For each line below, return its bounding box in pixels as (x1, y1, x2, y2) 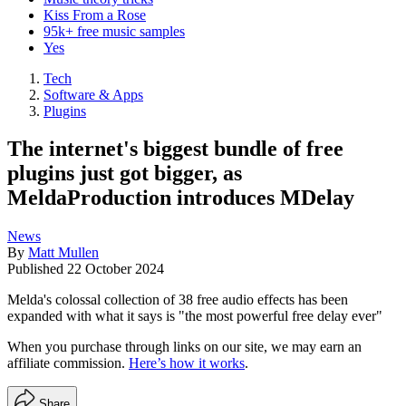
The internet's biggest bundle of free (7, 137, 343, 161)
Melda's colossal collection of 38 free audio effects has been (7, 292, 348, 308)
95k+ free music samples (43, 23, 185, 39)
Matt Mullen (28, 245, 99, 261)
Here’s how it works (129, 355, 245, 372)
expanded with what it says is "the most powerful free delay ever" (7, 308, 382, 324)
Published (7, 261, 67, 277)
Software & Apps (43, 86, 143, 102)
